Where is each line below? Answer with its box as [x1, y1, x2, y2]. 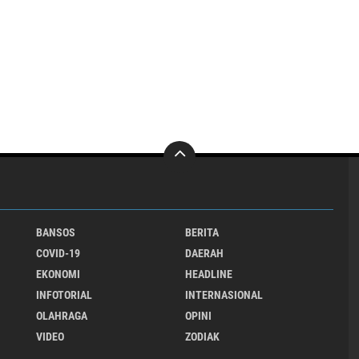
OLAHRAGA [36, 309, 87, 322]
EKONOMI [36, 267, 80, 280]
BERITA [184, 225, 219, 239]
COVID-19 [36, 246, 80, 260]
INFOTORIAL [36, 288, 92, 301]
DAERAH [184, 246, 224, 260]
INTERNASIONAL [184, 288, 263, 301]
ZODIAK [184, 329, 220, 343]
